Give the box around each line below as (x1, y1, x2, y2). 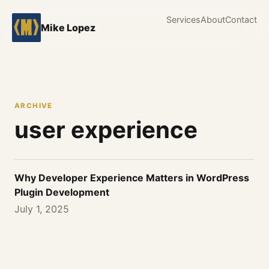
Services (166, 14, 201, 25)
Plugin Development (14, 186, 109, 198)
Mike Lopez (41, 22, 95, 34)
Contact (225, 14, 257, 25)
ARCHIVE (14, 101, 53, 110)
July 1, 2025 (14, 203, 69, 215)
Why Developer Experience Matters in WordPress (14, 172, 249, 184)
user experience (14, 116, 198, 144)
